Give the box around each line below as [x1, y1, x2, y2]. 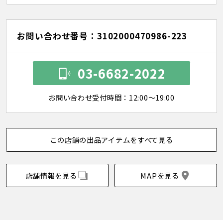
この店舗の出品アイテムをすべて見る [50, 134, 173, 145]
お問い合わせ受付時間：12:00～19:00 [48, 92, 175, 103]
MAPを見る [140, 170, 179, 181]
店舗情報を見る [25, 170, 77, 181]
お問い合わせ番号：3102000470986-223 [17, 29, 188, 42]
